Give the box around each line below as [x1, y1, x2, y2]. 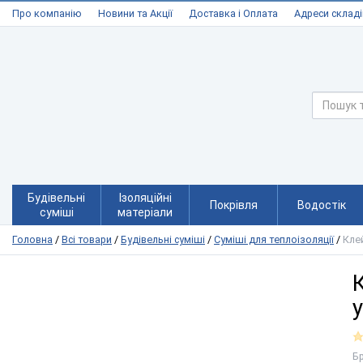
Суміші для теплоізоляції [214, 233, 334, 246]
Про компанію [12, 7, 82, 19]
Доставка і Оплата [189, 7, 278, 19]
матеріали [117, 206, 173, 219]
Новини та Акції [98, 7, 173, 19]
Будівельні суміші [121, 233, 205, 246]
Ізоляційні [118, 191, 172, 204]
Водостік [297, 199, 346, 211]
